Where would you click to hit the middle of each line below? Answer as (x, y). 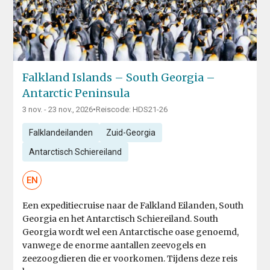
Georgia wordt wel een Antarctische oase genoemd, (131, 232)
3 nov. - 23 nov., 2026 (58, 110)
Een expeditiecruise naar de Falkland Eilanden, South (133, 206)
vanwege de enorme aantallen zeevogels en (115, 246)
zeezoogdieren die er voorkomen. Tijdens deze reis (130, 259)
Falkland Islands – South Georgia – (119, 78)
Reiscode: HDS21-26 (132, 110)
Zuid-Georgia (131, 133)
